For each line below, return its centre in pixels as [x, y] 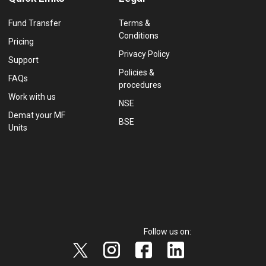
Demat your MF [37, 115]
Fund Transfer [35, 23]
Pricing [21, 42]
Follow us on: [167, 232]
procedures [140, 85]
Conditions [139, 36]
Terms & [134, 23]
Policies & [137, 73]
